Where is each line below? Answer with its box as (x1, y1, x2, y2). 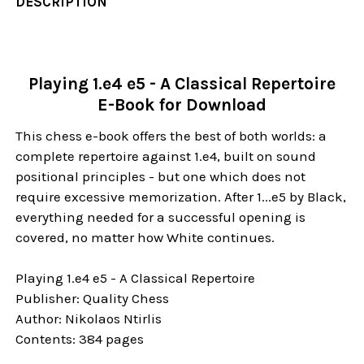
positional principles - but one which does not (15, 167, 306, 184)
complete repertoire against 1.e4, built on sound (15, 147, 317, 164)
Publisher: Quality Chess (15, 290, 170, 307)
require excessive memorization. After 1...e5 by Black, (15, 188, 347, 205)
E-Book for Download (97, 94, 266, 115)
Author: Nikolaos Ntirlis (15, 310, 162, 327)
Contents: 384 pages (15, 331, 145, 348)
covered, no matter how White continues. (15, 228, 275, 245)
